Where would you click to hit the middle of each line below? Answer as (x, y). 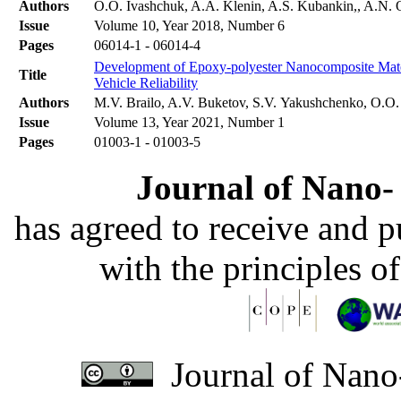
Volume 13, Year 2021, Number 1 (189, 123)
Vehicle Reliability (146, 83)
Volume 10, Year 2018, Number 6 (189, 26)
